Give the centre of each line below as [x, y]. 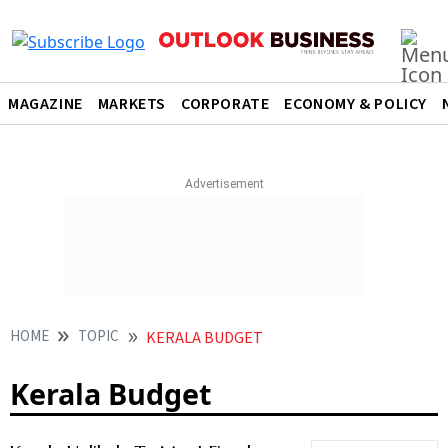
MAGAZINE [45, 104]
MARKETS [132, 104]
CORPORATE [225, 104]
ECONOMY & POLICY [356, 104]
